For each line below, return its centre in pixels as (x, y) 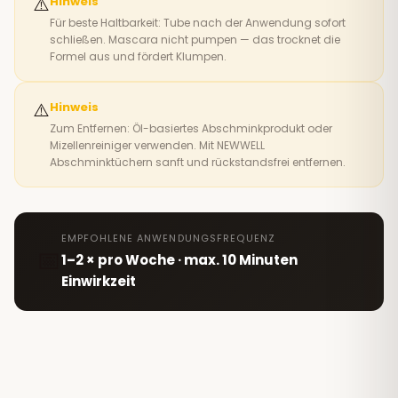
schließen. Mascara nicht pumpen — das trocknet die (195, 39)
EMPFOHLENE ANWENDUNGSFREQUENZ (168, 238)
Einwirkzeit (99, 281)
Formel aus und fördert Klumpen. (138, 56)
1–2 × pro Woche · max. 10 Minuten (179, 259)
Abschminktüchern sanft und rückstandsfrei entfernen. (198, 162)
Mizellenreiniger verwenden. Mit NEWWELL (157, 145)
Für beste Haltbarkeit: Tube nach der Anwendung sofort (198, 22)
